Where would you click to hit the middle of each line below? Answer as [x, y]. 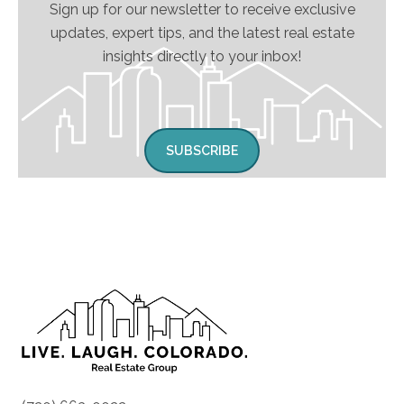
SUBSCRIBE [202, 151]
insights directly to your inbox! [202, 56]
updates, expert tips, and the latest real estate [202, 32]
